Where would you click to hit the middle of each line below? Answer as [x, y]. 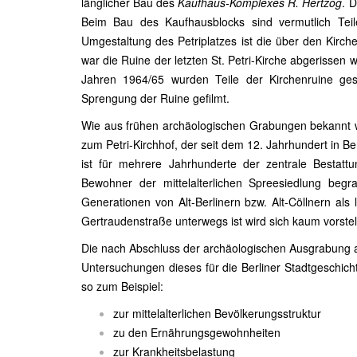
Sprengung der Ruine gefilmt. [155, 98]
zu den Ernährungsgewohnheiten [197, 332]
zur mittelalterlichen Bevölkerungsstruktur [217, 313]
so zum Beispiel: [122, 286]
